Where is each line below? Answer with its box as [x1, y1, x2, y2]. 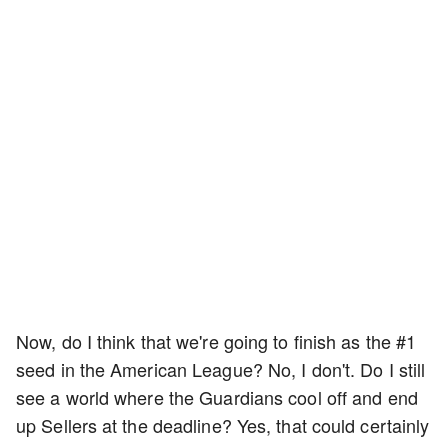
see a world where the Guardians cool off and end [16, 384, 418, 410]
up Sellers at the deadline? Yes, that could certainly [16, 412, 430, 438]
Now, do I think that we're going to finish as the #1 [16, 328, 417, 354]
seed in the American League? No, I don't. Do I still [16, 356, 426, 382]
